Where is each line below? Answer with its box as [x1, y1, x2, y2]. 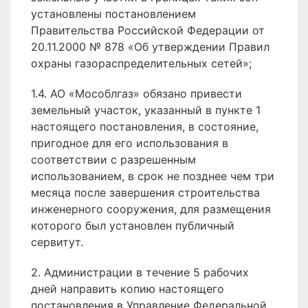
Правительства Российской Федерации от [31, 23, 265, 37]
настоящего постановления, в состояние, [31, 120, 258, 133]
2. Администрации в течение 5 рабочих [31, 265, 249, 279]
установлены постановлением [31, 7, 196, 21]
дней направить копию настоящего [31, 282, 224, 296]
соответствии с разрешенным [31, 153, 196, 166]
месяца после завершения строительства [31, 186, 260, 199]
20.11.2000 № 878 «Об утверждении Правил [31, 40, 269, 54]
